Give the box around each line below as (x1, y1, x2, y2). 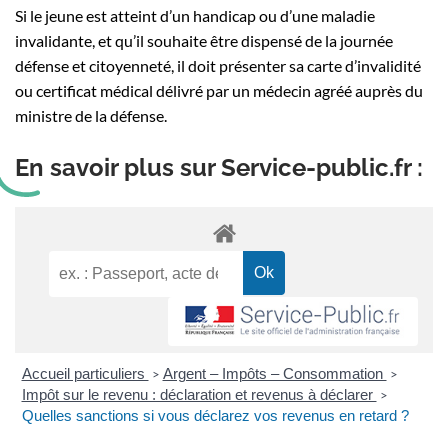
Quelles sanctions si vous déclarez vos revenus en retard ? (21, 407, 409, 425)
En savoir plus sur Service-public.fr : (15, 153, 423, 182)
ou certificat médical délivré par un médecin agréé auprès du (15, 81, 423, 100)
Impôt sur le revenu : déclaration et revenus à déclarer (21, 386, 377, 404)
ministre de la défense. (15, 106, 167, 125)
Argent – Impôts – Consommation (162, 365, 387, 383)
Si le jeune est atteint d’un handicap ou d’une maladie (15, 6, 375, 25)
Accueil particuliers (21, 365, 149, 383)
